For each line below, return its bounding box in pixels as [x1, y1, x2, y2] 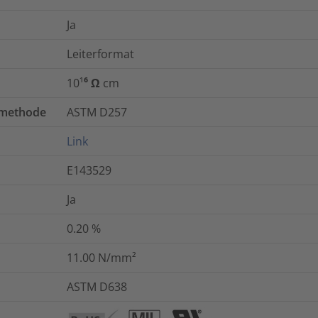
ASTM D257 [67, 104, 127, 121]
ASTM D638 [67, 279, 127, 295]
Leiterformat [67, 46, 134, 62]
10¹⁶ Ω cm [67, 75, 119, 92]
